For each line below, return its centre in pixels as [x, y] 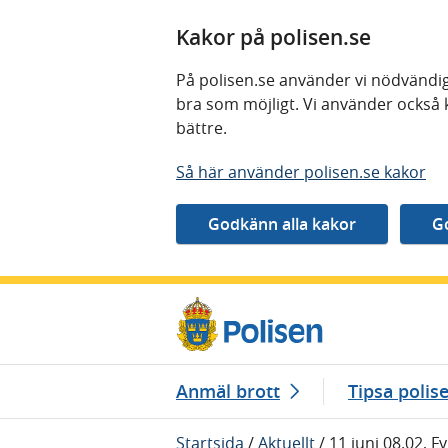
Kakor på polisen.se [273, 37]
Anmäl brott [228, 390]
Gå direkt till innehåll [93, 296]
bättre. [203, 128]
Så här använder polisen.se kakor [301, 172]
